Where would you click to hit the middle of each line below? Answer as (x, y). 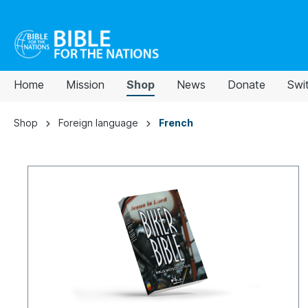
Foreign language (98, 123)
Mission (85, 85)
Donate (246, 85)
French (176, 123)
